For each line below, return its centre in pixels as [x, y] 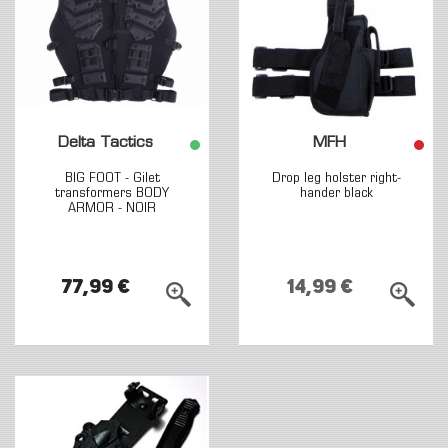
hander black [336, 193]
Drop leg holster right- [336, 178]
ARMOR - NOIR [112, 208]
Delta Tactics [105, 143]
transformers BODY [112, 193]
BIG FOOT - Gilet [112, 178]
